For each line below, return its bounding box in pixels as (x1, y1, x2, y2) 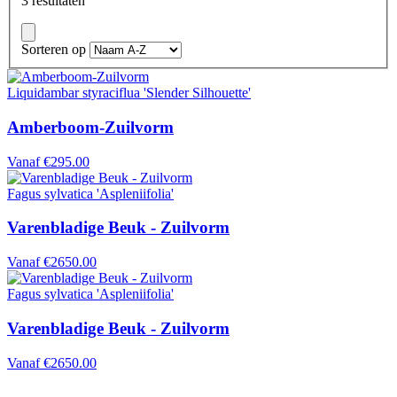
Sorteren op (21, 42, 86, 58)
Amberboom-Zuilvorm (7, 117, 174, 136)
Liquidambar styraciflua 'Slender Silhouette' (7, 85, 251, 101)
